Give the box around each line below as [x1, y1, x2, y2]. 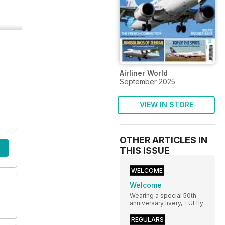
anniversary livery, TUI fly [130, 199, 203, 207]
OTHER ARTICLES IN [120, 134, 207, 145]
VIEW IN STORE [139, 100, 193, 109]
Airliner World [120, 68, 168, 77]
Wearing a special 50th [130, 191, 196, 199]
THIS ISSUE [120, 145, 170, 156]
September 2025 [120, 77, 175, 86]
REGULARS [131, 215, 164, 223]
